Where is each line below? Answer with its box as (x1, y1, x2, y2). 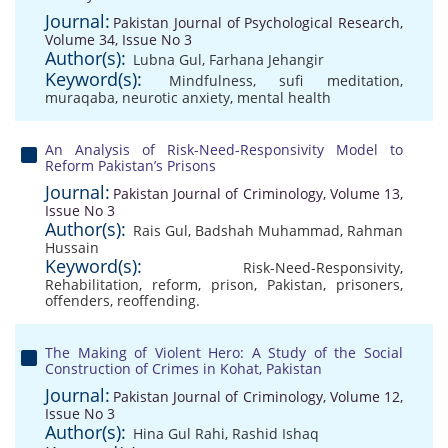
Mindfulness (168, 71, 253, 90)
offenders (45, 291, 110, 310)
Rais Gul (133, 221, 188, 240)
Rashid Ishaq (232, 424, 319, 443)
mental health (237, 88, 331, 107)
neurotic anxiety (122, 88, 230, 107)
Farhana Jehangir (209, 50, 324, 69)
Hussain (45, 238, 99, 257)
